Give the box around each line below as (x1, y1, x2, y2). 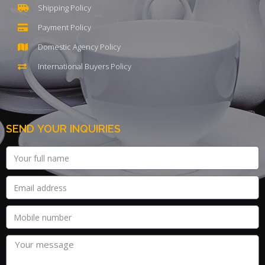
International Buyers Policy (37, 61, 131, 72)
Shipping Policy (37, 2, 91, 14)
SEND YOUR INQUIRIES (6, 122, 121, 135)
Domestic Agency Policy (37, 41, 121, 53)
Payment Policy (37, 22, 91, 33)
